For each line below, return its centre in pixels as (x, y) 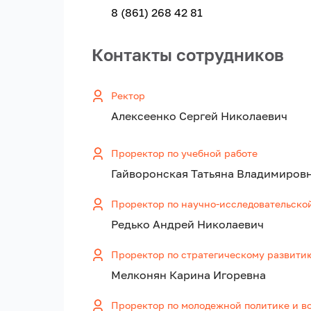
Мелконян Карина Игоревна (188, 275)
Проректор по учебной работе (184, 153)
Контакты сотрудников (188, 55)
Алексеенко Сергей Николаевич (199, 116)
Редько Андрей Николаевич (187, 225)
